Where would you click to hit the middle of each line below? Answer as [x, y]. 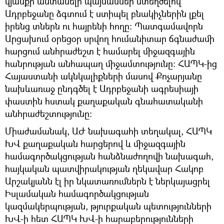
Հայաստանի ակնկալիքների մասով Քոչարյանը [103, 76]
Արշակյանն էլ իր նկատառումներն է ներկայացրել [107, 181]
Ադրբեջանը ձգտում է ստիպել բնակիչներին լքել [104, 13]
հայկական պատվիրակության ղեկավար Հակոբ [104, 168]
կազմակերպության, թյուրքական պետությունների [108, 206]
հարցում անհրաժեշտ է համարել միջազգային [100, 51]
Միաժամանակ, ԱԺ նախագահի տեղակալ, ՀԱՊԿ [108, 131]
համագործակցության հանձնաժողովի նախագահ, [109, 156]
